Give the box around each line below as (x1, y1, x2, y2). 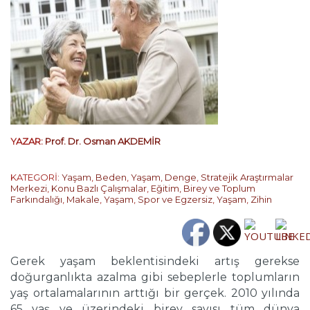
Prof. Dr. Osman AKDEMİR (45, 136, 161, 147)
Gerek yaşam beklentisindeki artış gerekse (10, 255, 300, 268)
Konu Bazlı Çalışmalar (51, 183, 147, 194)
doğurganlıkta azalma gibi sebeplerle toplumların (10, 271, 300, 284)
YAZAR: (10, 136, 45, 147)
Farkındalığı (10, 194, 62, 205)
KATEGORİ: (10, 172, 62, 183)
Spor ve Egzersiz (138, 194, 212, 205)
